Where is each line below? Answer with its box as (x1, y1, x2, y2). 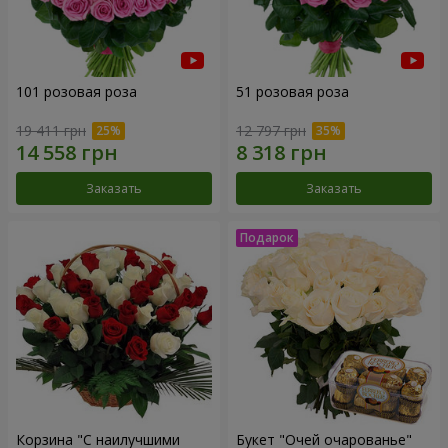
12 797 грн (236, 120, 306, 140)
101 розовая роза (16, 82, 137, 102)
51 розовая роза (236, 82, 349, 102)
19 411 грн (16, 120, 86, 140)
